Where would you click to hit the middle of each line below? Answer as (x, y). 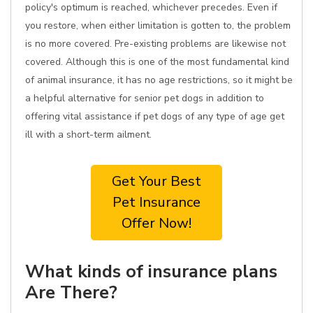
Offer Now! (156, 223)
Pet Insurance (156, 202)
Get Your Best (156, 181)
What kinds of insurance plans (151, 271)
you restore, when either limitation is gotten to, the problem (158, 26)
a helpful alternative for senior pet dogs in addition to (145, 98)
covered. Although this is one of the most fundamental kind (157, 62)
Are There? (71, 292)
